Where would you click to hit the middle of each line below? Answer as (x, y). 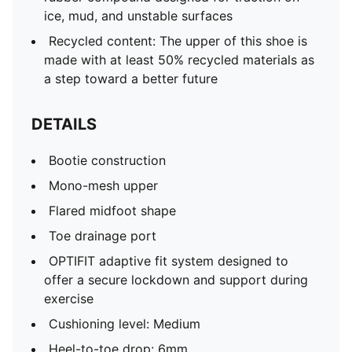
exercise (69, 299)
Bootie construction (107, 160)
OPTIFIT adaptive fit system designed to (169, 261)
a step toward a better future (131, 79)
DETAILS (64, 124)
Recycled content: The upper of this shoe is (178, 41)
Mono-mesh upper (103, 185)
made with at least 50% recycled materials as (179, 60)
